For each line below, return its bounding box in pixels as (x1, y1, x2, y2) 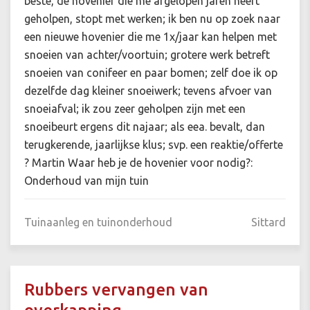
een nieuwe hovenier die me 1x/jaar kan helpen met (24, 30, 277, 44)
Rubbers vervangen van (24, 280, 208, 300)
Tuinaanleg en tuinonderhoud (24, 216, 172, 229)
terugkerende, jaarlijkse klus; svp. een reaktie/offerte (24, 138, 283, 152)
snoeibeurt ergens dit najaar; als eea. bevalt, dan (24, 120, 265, 134)
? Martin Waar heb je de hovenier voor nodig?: (24, 156, 253, 170)
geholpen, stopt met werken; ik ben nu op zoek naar (24, 12, 280, 26)
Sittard (251, 216, 286, 229)
